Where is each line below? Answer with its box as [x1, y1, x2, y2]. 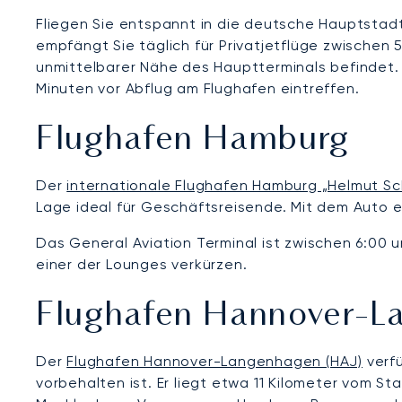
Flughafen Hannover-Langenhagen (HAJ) [66, 352, 363, 370]
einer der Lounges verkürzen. [36, 255, 248, 273]
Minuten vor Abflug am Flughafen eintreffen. [36, 79, 360, 97]
